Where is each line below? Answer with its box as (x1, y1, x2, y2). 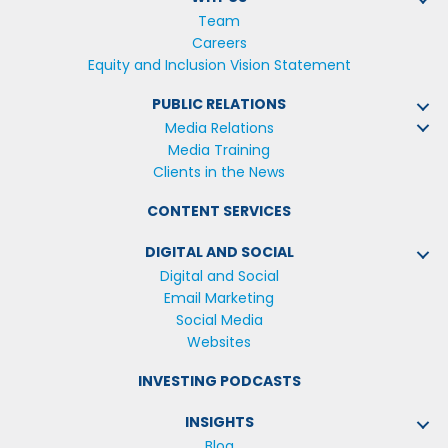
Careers (191, 33, 247, 54)
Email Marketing (164, 288, 274, 309)
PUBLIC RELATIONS (152, 94, 286, 115)
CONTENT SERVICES (147, 201, 291, 222)
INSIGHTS (184, 412, 254, 433)
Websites (187, 332, 251, 353)
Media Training (168, 140, 270, 161)
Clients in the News (153, 162, 285, 183)
